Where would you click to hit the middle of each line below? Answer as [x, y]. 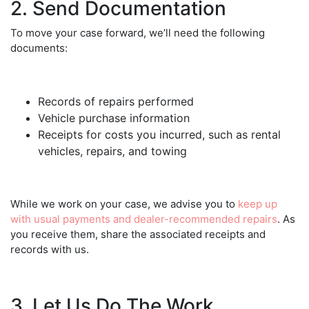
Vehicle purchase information [114, 118]
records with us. [50, 249]
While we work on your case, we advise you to [124, 203]
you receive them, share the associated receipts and [138, 234]
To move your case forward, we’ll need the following [138, 32]
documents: [39, 48]
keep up [258, 203]
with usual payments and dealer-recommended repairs [144, 219]
